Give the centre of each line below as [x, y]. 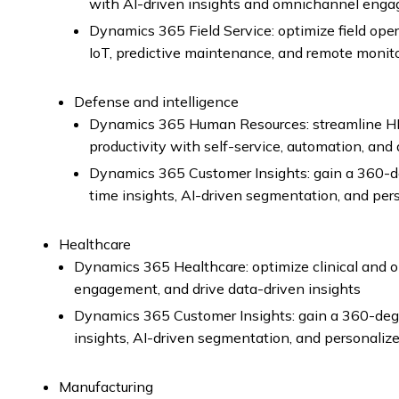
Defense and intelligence [156, 102]
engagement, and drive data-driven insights [217, 289]
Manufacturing [106, 387]
